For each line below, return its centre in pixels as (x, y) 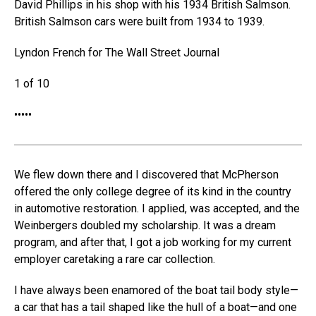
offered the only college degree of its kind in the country (153, 192)
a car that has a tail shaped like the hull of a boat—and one (156, 307)
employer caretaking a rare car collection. (115, 259)
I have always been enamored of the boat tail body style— (156, 290)
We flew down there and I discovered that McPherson (146, 175)
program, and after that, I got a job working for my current (153, 242)
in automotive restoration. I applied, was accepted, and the (157, 208)
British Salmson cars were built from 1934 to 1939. (139, 22)
